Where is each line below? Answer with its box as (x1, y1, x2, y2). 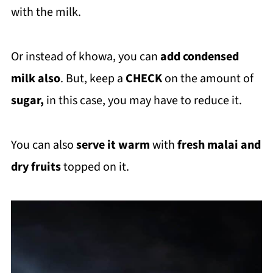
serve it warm (76, 136, 150, 154)
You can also (10, 136, 76, 154)
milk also (10, 70, 60, 87)
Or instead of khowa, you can (10, 48, 160, 65)
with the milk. (10, 4, 81, 21)
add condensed (160, 48, 239, 65)
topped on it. (60, 158, 129, 175)
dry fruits (10, 158, 61, 175)
